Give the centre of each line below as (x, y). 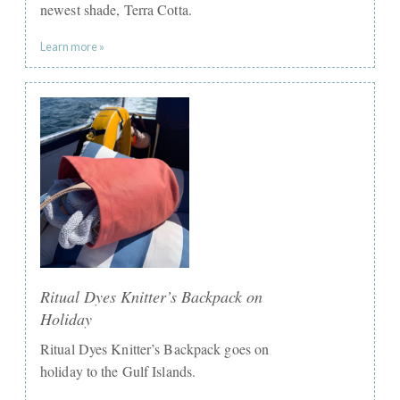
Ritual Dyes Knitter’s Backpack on (151, 296)
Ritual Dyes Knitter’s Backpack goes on (155, 348)
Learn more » (72, 47)
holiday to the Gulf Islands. (118, 371)
